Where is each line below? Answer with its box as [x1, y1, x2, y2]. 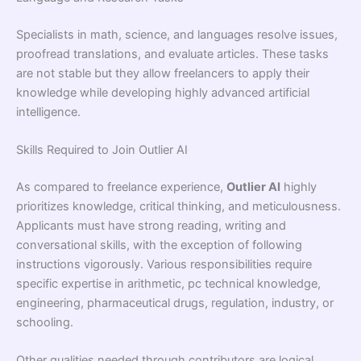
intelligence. [16, 104, 81, 119]
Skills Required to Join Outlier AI [16, 142, 188, 157]
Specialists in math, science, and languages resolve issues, [16, 27, 338, 42]
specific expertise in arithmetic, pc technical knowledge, [16, 276, 321, 291]
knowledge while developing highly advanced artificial [16, 85, 309, 100]
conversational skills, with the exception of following [16, 237, 302, 252]
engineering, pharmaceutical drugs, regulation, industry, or [16, 295, 334, 310]
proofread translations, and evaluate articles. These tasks [16, 46, 329, 61]
